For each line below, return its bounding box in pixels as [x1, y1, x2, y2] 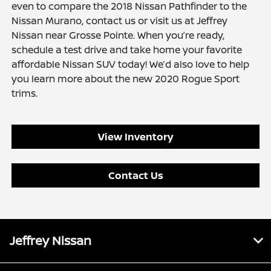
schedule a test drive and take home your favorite [11, 43, 243, 57]
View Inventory [98, 130, 173, 144]
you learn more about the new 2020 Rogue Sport [11, 72, 240, 86]
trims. [11, 87, 38, 100]
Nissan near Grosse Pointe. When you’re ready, [11, 28, 225, 42]
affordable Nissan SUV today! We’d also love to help [11, 57, 250, 71]
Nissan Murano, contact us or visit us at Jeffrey [11, 14, 228, 28]
